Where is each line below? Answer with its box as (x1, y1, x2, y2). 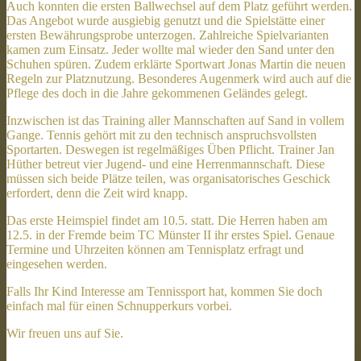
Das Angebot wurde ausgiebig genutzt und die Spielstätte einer (6, 13, 325, 27)
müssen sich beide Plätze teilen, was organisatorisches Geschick (6, 171, 330, 185)
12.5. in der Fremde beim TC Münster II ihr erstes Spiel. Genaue (6, 227, 334, 242)
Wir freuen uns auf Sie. (6, 326, 123, 340)
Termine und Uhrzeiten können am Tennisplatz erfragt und (6, 242, 304, 256)
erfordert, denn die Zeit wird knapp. (6, 185, 188, 200)
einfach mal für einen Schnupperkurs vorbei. (6, 298, 232, 313)
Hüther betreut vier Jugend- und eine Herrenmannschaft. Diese (6, 156, 325, 171)
